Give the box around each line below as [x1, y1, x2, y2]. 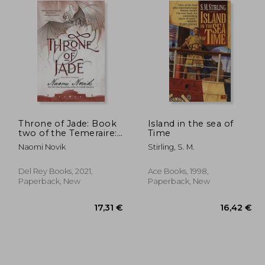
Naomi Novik [18, 142, 66, 151]
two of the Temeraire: [18, 127, 117, 138]
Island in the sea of [147, 118, 234, 129]
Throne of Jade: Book [18, 118, 117, 129]
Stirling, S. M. [147, 142, 195, 151]
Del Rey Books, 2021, [18, 166, 93, 176]
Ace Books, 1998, [147, 166, 209, 176]
